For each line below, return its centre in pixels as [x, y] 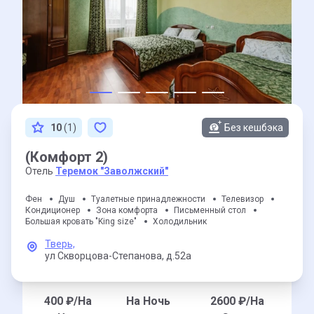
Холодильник [180, 221]
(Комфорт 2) [67, 157]
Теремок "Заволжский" [112, 171]
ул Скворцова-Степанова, [104, 256]
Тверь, [60, 244]
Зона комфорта [127, 210]
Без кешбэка [254, 128]
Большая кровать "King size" [81, 221]
